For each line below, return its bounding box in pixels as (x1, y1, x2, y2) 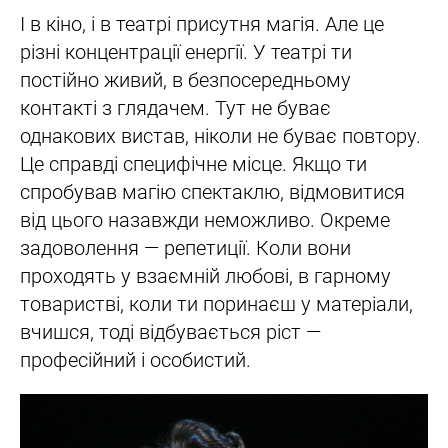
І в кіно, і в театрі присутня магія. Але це (20, 12, 384, 37)
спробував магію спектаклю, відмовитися (20, 180, 405, 205)
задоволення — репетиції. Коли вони (20, 236, 351, 261)
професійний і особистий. (20, 348, 251, 373)
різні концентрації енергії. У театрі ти (20, 40, 352, 65)
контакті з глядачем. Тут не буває (20, 96, 331, 121)
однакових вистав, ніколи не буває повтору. (20, 124, 421, 149)
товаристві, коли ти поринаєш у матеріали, (20, 292, 413, 317)
